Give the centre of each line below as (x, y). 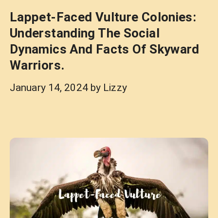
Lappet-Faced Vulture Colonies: (103, 17)
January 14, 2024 (49, 87)
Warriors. (37, 65)
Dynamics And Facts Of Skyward (105, 49)
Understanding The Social (85, 33)
